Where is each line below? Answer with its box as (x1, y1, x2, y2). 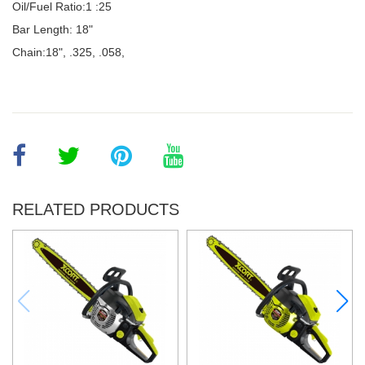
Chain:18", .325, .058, (12, 46, 125, 59)
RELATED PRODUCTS (12, 200, 179, 218)
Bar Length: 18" (12, 23, 96, 36)
